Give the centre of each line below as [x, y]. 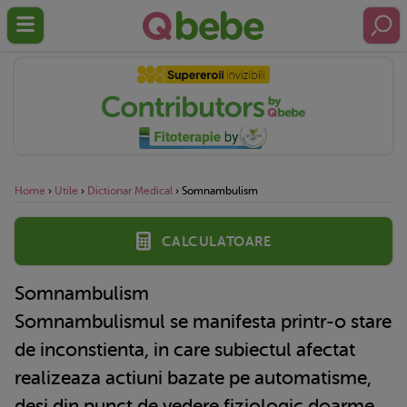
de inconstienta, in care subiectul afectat [185, 349]
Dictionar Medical [130, 190]
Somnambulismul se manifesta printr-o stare [203, 321]
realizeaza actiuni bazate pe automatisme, [193, 377]
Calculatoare [216, 240]
